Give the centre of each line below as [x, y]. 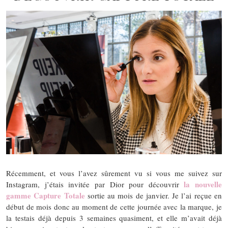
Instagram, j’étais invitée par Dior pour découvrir [95, 184]
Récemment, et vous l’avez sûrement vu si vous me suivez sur [114, 173]
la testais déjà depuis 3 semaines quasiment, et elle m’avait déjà [114, 218]
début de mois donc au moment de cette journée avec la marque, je [114, 207]
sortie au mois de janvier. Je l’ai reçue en [153, 196]
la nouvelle [203, 184]
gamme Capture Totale [46, 196]
